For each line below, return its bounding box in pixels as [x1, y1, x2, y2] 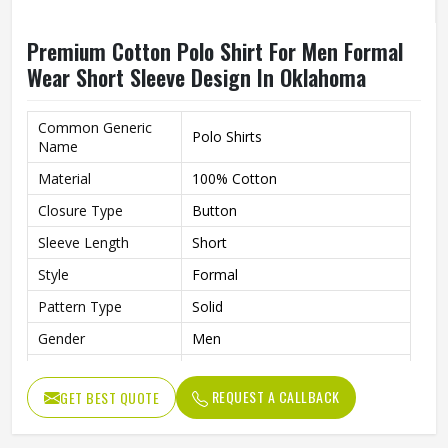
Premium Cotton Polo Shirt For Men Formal [27, 35, 403, 67]
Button [192, 201, 237, 220]
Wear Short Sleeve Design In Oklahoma [27, 61, 366, 93]
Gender [38, 329, 85, 348]
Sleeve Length [38, 233, 129, 252]
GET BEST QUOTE [60, 387, 159, 408]
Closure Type [38, 201, 123, 220]
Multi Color [192, 393, 263, 412]
